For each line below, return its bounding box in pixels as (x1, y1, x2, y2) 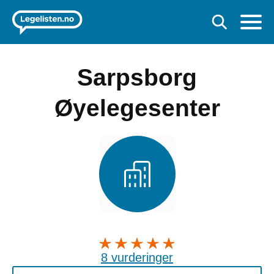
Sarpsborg (77, 64, 197, 91)
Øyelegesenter (54, 95, 220, 121)
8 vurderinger (101, 250, 173, 264)
